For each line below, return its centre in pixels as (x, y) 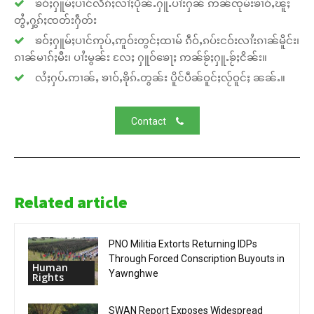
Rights (48, 277)
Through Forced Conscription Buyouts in (197, 259)
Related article (71, 202)
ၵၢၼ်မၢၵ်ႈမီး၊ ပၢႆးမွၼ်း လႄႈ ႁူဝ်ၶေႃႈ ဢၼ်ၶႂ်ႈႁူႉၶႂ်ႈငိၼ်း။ (141, 57)
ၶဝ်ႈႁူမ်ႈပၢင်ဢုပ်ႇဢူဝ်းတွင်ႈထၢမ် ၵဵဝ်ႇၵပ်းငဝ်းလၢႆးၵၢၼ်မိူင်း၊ (166, 40)
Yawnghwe (134, 273)
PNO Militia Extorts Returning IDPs (183, 244)
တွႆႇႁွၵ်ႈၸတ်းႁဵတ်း (55, 20)
